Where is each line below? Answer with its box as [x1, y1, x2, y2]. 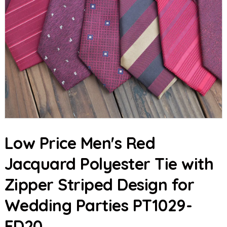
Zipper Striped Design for [4, 174, 195, 195]
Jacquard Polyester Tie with [4, 154, 214, 174]
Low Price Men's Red [4, 133, 156, 153]
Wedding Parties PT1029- [4, 195, 193, 215]
